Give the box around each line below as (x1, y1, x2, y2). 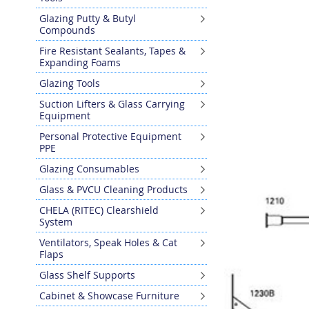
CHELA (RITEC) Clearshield (39, 203, 159, 217)
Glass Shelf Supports (39, 268, 135, 281)
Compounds (39, 23, 95, 37)
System (39, 215, 72, 228)
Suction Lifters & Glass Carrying (39, 97, 185, 110)
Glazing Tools (39, 76, 100, 90)
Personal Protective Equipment (39, 129, 181, 143)
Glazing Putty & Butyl (39, 11, 136, 25)
